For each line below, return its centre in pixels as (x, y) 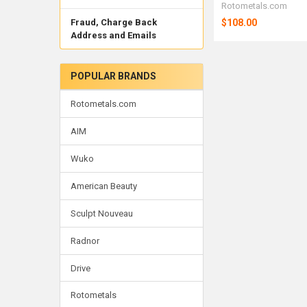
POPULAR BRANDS (113, 76)
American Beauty (103, 186)
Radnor (85, 241)
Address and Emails (113, 36)
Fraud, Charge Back (113, 23)
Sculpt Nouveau (101, 213)
